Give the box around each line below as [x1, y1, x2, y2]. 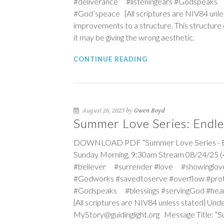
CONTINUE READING [73, 55, 147, 63]
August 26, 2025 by [81, 106, 134, 114]
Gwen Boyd [134, 106, 165, 114]
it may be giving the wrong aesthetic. [73, 32, 194, 42]
